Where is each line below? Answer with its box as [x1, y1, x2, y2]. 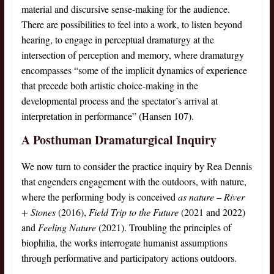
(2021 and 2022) [178, 206, 245, 219]
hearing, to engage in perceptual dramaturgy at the [21, 33, 214, 46]
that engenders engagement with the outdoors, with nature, [21, 175, 246, 188]
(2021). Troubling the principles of [95, 221, 231, 234]
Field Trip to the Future [88, 206, 179, 219]
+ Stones [21, 206, 56, 219]
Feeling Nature [37, 221, 96, 234]
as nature [177, 190, 214, 204]
